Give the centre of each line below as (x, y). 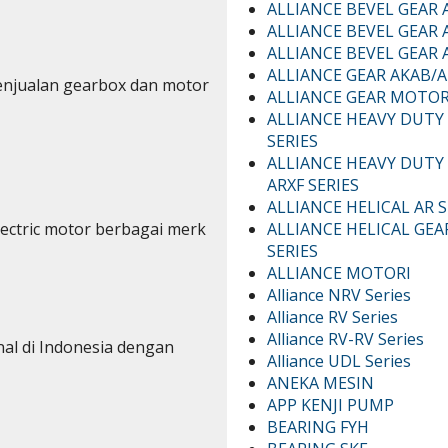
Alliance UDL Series (339, 360)
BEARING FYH (318, 426)
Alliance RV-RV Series (346, 338)
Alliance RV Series (333, 316)
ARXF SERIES (313, 184)
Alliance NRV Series (339, 294)
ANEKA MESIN (321, 382)
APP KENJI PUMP (331, 404)
